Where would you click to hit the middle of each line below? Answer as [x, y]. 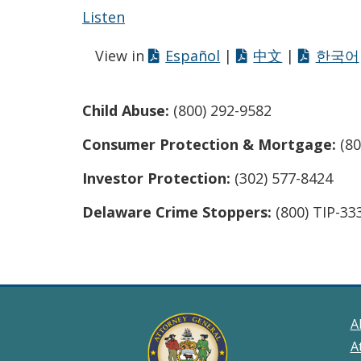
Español [193, 56]
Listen [104, 17]
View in [122, 56]
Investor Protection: [156, 178]
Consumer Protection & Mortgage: [209, 144]
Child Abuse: [126, 110]
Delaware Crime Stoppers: [179, 212]
